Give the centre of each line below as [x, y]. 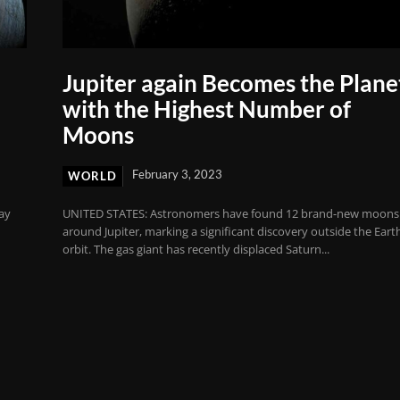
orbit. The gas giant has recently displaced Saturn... [196, 249]
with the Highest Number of [207, 108]
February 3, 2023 [178, 174]
